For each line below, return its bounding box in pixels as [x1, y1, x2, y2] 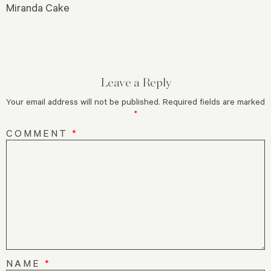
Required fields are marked [163, 96, 265, 108]
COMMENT [6, 126, 72, 140]
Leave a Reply [100, 75, 171, 90]
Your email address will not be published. [6, 96, 160, 108]
